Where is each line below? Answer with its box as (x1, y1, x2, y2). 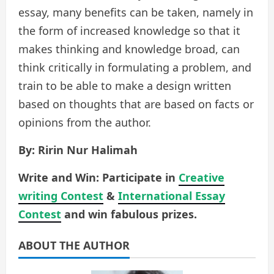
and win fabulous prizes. (61, 207, 197, 222)
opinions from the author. (18, 115, 151, 130)
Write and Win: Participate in (18, 170, 179, 185)
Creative (179, 170, 224, 185)
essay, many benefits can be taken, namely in (18, 5, 253, 20)
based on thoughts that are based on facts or (18, 97, 254, 112)
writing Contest (18, 188, 103, 204)
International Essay (118, 188, 225, 204)
